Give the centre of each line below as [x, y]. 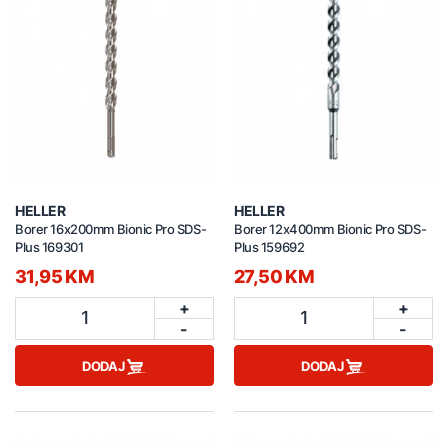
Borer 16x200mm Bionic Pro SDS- [111, 228]
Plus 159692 [269, 246]
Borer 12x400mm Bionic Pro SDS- [330, 228]
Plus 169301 [49, 246]
